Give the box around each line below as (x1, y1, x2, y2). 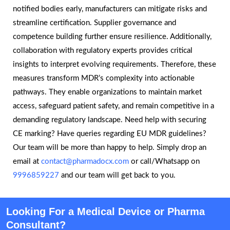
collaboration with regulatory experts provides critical (13, 47, 193, 55)
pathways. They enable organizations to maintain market (13, 88, 202, 97)
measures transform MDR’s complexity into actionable (13, 74, 195, 83)
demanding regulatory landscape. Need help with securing (13, 116, 206, 124)
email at (13, 158, 41, 166)
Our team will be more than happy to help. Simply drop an (13, 144, 206, 152)
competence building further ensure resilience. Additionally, (13, 33, 212, 41)
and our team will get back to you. (59, 171, 176, 180)
